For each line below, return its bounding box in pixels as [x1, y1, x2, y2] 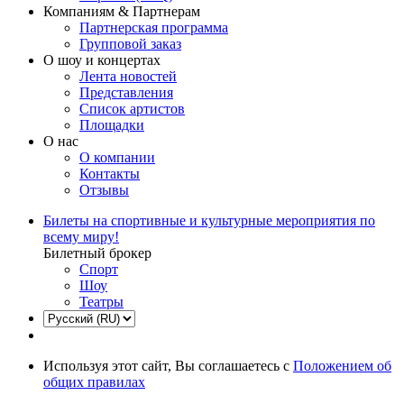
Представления [79, 85, 173, 101]
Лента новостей [79, 69, 177, 85]
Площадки [79, 117, 144, 133]
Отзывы [79, 182, 129, 198]
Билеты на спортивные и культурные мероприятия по [43, 213, 375, 229]
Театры [79, 294, 124, 310]
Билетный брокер [43, 245, 151, 262]
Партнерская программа [79, 20, 228, 36]
